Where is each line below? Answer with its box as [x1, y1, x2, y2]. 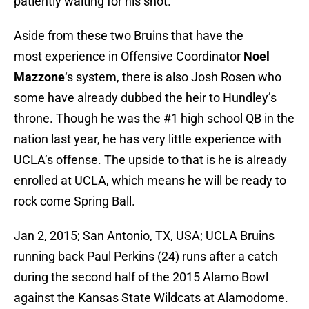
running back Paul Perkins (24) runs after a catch [14, 249, 278, 264]
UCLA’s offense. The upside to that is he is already [14, 152, 287, 168]
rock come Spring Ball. [14, 194, 135, 209]
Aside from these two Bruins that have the [14, 28, 243, 43]
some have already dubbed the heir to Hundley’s [14, 90, 277, 106]
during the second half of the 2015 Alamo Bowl [14, 270, 268, 285]
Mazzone [14, 70, 65, 85]
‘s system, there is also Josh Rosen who [65, 70, 281, 85]
